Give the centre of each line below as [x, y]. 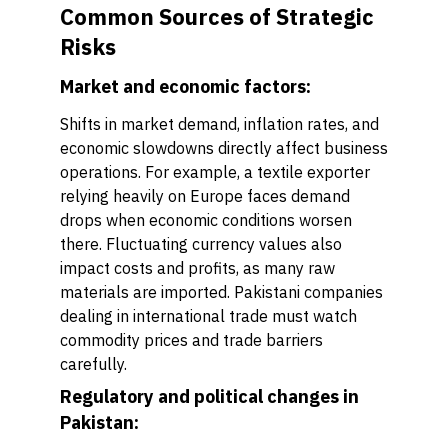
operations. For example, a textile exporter [215, 172]
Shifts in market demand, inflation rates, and [219, 124]
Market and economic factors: [185, 86]
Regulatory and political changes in [209, 396]
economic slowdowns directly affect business [224, 148]
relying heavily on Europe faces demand [205, 196]
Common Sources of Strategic [217, 16]
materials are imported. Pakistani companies [221, 292]
